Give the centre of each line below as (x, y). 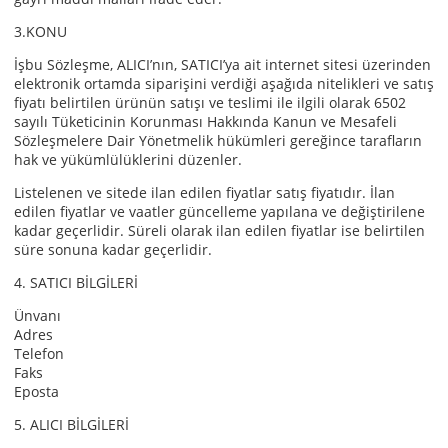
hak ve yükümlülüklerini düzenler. (128, 159)
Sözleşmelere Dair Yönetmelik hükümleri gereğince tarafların (218, 140)
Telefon (39, 353)
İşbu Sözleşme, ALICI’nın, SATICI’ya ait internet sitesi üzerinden (222, 64)
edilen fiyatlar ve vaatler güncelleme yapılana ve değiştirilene (219, 211)
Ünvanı (37, 315)
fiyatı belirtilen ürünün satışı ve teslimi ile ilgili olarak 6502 (210, 102)
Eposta (36, 391)
